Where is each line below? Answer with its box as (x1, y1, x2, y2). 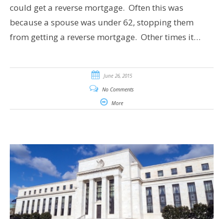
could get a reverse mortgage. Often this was (9, 1, 183, 13)
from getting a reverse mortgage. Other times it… (9, 31, 200, 43)
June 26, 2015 (103, 72, 132, 79)
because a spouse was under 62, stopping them (9, 16, 194, 28)
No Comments (102, 86, 134, 93)
